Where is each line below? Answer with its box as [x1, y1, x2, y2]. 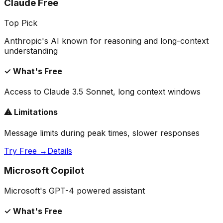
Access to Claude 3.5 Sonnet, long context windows [4, 87, 201, 97]
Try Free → [4, 145, 47, 156]
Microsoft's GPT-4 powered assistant [4, 186, 145, 196]
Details [47, 145, 72, 156]
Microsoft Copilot [4, 165, 84, 177]
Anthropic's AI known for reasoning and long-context [4, 35, 209, 46]
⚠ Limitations [4, 107, 58, 117]
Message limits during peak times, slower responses [4, 127, 200, 138]
